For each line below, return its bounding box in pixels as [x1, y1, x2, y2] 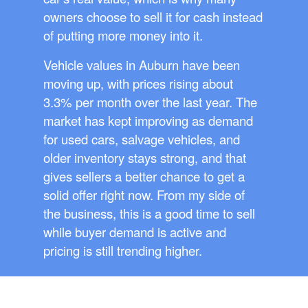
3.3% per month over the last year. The [43, 93, 257, 111]
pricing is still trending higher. [43, 241, 202, 260]
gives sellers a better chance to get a [43, 167, 245, 186]
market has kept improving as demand [43, 111, 253, 130]
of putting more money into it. [43, 26, 203, 45]
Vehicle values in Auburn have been [43, 56, 240, 74]
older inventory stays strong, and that [43, 148, 246, 167]
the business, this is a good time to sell [43, 204, 255, 223]
